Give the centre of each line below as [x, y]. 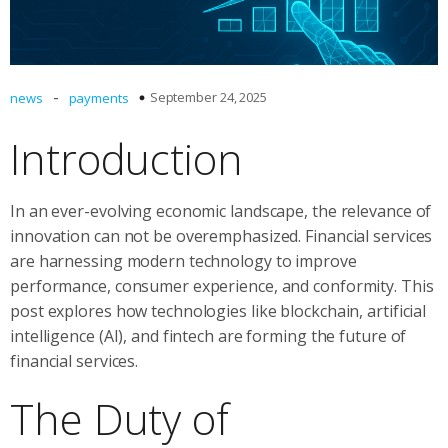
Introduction [126, 158]
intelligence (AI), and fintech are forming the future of [208, 335]
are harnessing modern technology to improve [183, 260]
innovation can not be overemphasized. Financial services [221, 235]
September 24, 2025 [208, 96]
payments [98, 97]
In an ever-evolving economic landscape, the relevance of [221, 210]
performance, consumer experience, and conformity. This [222, 285]
